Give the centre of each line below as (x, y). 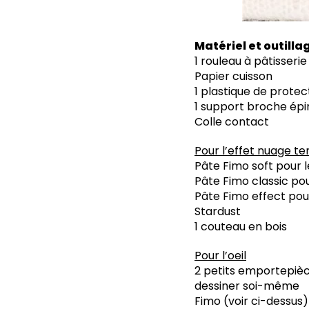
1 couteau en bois (241, 226)
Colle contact (232, 121)
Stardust (218, 211)
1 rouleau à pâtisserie (251, 61)
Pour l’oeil (220, 255)
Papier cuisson (233, 76)
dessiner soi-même (247, 286)
